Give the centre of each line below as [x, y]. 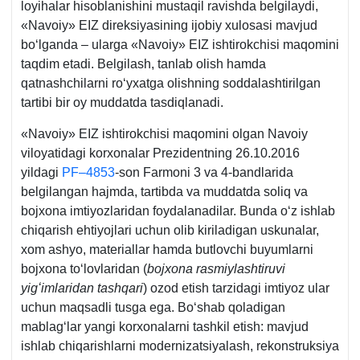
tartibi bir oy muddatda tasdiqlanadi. [122, 102]
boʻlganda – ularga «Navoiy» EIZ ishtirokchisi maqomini [180, 44]
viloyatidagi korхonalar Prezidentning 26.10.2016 [160, 153]
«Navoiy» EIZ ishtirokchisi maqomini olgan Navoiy [164, 133]
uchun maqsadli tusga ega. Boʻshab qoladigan [153, 307]
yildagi [41, 172]
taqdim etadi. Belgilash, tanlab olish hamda [143, 63]
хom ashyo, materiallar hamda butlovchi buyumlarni [167, 249]
